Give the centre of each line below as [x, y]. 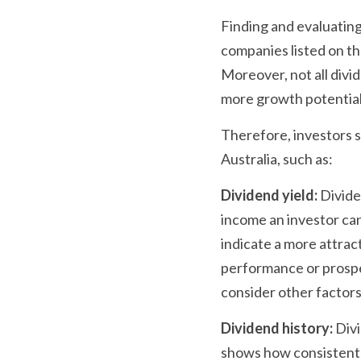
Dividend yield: [269, 195]
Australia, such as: [277, 158]
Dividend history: [277, 328]
